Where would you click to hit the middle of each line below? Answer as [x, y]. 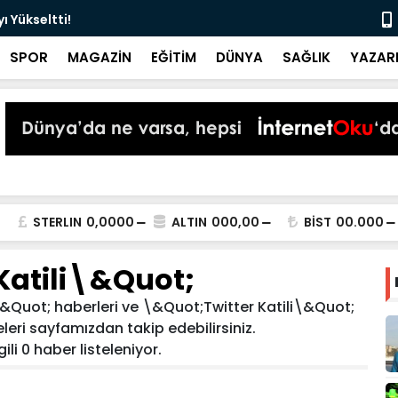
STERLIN [57, 222]
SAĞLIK [306, 57]
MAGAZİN [99, 57]
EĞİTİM [174, 57]
